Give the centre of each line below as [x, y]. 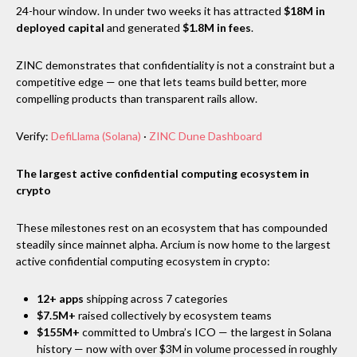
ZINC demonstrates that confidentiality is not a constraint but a [175, 65]
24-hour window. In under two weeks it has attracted [150, 10]
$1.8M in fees [217, 27]
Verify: [32, 135]
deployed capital [60, 27]
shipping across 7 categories [156, 298]
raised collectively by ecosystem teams [174, 315]
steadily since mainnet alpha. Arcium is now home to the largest [173, 244]
